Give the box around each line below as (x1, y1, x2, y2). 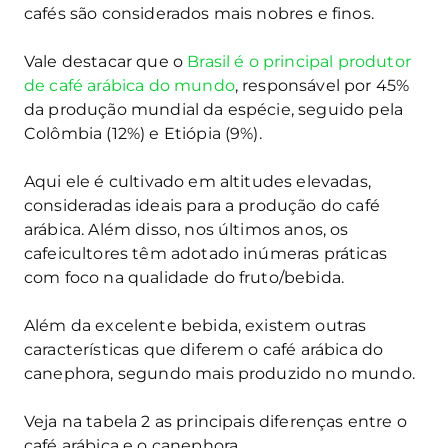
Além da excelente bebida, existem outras (24, 316, 367, 336)
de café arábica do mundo (24, 76, 235, 96)
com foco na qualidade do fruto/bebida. (24, 268, 345, 288)
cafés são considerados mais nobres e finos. (24, 4, 374, 24)
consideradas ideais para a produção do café (24, 196, 380, 216)
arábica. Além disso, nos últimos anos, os (24, 220, 349, 240)
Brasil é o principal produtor (187, 52, 411, 72)
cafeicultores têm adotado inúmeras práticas (24, 244, 387, 264)
